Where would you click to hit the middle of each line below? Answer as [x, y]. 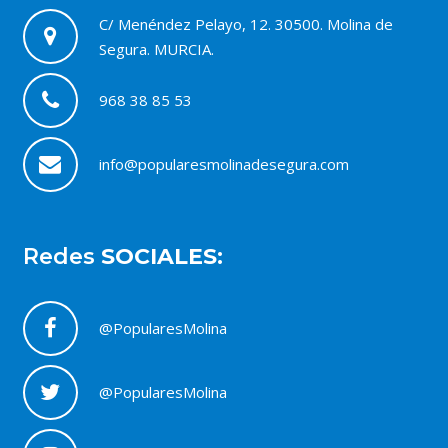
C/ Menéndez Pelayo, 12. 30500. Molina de [245, 23]
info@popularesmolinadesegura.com [223, 164]
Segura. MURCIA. [156, 48]
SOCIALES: [161, 257]
